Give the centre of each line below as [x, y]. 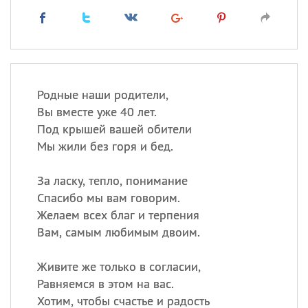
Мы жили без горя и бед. [105, 146]
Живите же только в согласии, [119, 266]
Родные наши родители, [102, 95]
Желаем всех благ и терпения [118, 215]
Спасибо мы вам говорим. [108, 198]
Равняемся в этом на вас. [105, 284]
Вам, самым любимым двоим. [118, 232]
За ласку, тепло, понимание [112, 180]
